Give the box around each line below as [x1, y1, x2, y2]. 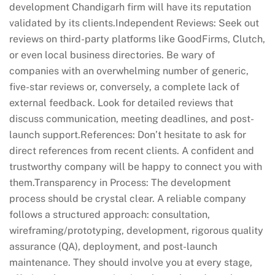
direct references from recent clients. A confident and [9, 145, 254, 157]
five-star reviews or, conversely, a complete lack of [9, 81, 239, 93]
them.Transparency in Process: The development [9, 177, 231, 188]
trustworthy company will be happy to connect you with [9, 161, 262, 172]
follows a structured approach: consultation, [9, 209, 210, 220]
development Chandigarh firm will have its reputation [9, 1, 251, 13]
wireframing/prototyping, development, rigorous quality [9, 225, 263, 236]
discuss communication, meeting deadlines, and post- [9, 113, 254, 125]
